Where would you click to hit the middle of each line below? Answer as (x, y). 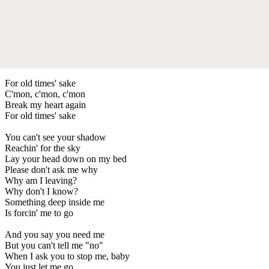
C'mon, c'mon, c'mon (45, 94)
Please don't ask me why (51, 169)
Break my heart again (45, 104)
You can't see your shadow (56, 137)
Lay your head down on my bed (66, 159)
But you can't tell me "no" (54, 245)
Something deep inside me (55, 202)
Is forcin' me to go (39, 213)
